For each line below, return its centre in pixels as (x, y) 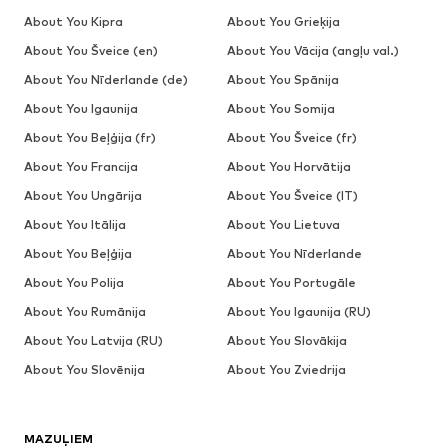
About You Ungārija (83, 196)
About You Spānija (282, 80)
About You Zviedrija (286, 370)
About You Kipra (73, 22)
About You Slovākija (286, 341)
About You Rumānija (85, 312)
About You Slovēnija (84, 370)
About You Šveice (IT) (292, 196)
